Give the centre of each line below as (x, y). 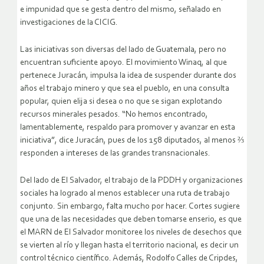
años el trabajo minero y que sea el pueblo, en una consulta (125, 88)
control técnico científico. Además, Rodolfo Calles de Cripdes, (129, 258)
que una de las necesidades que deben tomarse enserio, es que (131, 219)
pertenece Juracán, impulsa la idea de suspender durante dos (128, 75)
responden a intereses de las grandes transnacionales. (115, 153)
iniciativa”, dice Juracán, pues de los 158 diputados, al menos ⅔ (132, 140)
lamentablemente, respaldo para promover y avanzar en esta (128, 127)
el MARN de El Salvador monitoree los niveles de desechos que (131, 232)
